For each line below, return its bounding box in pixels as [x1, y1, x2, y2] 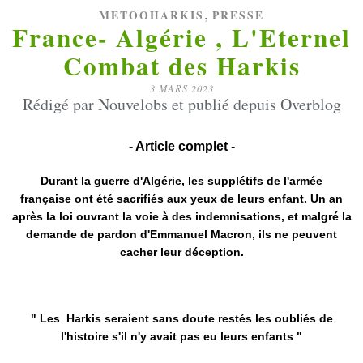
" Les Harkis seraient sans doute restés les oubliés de [30, 312, 333, 325]
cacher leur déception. [119, 246, 244, 258]
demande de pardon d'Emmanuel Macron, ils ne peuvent [26, 228, 337, 241]
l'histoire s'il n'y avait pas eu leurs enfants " [61, 330, 302, 343]
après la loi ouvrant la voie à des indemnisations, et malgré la [11, 210, 352, 223]
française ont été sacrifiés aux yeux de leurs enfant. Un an [20, 192, 343, 205]
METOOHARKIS [99, 7, 204, 23]
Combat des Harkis [62, 47, 301, 84]
